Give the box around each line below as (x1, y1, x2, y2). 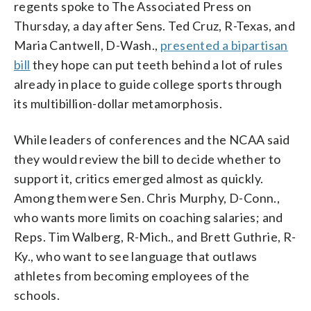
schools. (14, 287, 60, 303)
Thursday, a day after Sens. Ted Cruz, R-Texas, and (14, 17, 295, 33)
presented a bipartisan (160, 37, 288, 53)
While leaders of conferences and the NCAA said (14, 131, 290, 147)
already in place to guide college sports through (14, 76, 283, 92)
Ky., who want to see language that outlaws (14, 248, 258, 264)
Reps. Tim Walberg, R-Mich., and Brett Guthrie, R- (14, 228, 296, 244)
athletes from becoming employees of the (14, 267, 250, 283)
